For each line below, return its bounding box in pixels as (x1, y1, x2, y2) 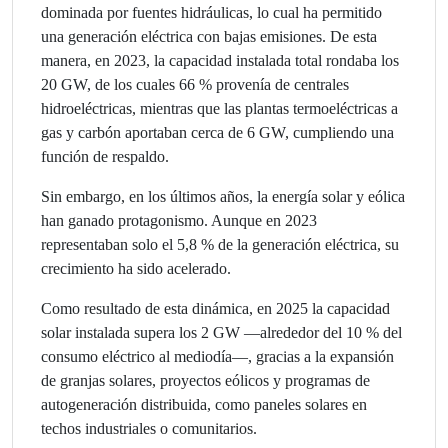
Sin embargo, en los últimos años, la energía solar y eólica (41, 187, 405, 205)
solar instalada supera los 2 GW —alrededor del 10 (41, 323, 362, 341)
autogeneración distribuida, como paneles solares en (41, 395, 367, 413)
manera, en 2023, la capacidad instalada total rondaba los (41, 51, 399, 69)
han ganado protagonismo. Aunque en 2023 (41, 211, 317, 229)
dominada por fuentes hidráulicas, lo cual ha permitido (41, 3, 382, 21)
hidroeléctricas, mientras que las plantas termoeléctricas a (41, 99, 398, 117)
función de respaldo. (41, 147, 169, 165)
